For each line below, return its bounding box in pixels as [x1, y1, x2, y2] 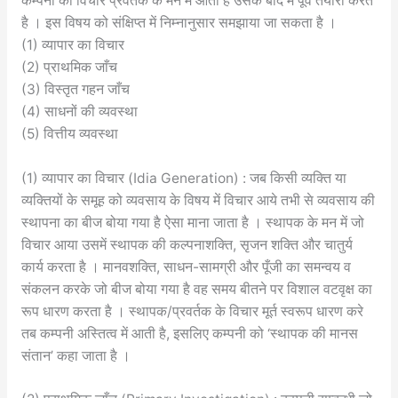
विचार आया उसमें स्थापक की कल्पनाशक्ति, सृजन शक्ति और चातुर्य [20, 235, 353, 253]
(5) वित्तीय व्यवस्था [20, 124, 118, 142]
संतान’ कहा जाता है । [20, 346, 131, 364]
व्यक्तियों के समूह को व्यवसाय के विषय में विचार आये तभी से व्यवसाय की [20, 191, 375, 209]
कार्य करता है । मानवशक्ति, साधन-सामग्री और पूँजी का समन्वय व [20, 258, 351, 275]
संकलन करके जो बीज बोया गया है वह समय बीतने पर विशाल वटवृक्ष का [20, 280, 372, 298]
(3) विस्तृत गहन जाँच [20, 80, 130, 98]
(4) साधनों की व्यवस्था [20, 102, 138, 120]
